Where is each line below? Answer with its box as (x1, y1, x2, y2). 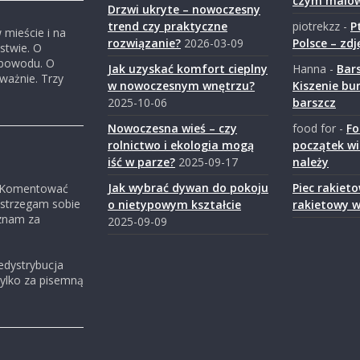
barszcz (292, 95, 336, 110)
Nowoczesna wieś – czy (108, 121, 237, 136)
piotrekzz (292, 18, 340, 34)
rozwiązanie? (108, 35, 181, 51)
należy (292, 154, 329, 170)
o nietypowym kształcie (108, 197, 241, 212)
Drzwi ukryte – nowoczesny (108, 2, 260, 17)
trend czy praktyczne (108, 18, 227, 34)
